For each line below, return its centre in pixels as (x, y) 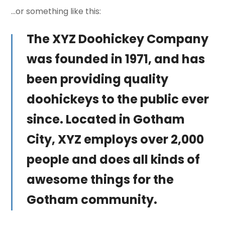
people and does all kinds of (114, 159)
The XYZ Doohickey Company (118, 39)
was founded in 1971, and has (116, 59)
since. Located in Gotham (106, 119)
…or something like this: (56, 11)
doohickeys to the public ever (118, 99)
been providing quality (98, 79)
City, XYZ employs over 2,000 (116, 139)
